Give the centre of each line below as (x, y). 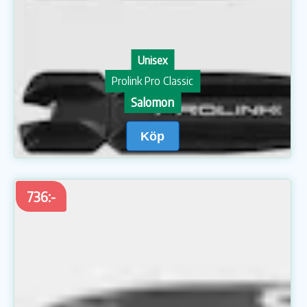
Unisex (153, 61)
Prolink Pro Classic (153, 81)
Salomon (153, 102)
